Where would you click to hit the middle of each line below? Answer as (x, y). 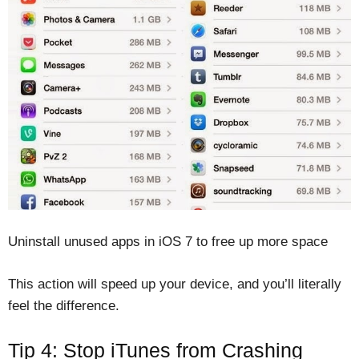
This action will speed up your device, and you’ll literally (175, 284)
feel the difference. (64, 306)
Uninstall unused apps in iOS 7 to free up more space (168, 242)
